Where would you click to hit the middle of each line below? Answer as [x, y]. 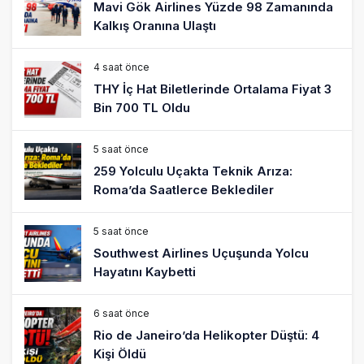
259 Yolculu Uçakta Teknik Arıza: [193, 171]
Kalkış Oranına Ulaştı [155, 25]
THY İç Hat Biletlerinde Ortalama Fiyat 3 [212, 89]
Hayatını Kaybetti [145, 271]
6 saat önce [121, 313]
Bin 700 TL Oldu [142, 107]
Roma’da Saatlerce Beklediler [184, 189]
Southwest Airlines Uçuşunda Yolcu [201, 253]
